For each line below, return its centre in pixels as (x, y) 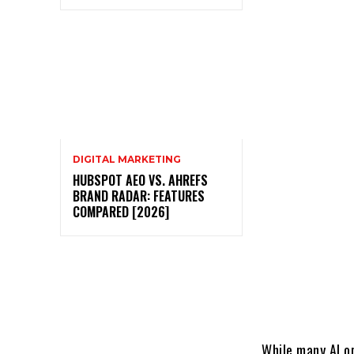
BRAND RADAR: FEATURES (139, 196)
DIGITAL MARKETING (127, 159)
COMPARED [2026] (121, 211)
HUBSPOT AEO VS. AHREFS (140, 180)
